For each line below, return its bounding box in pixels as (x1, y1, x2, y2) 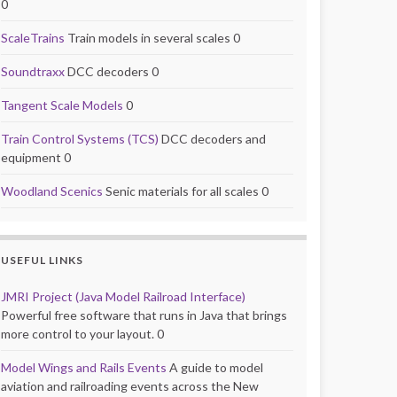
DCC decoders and (159, 130, 266, 146)
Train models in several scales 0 (65, 29, 240, 45)
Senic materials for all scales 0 (103, 183, 269, 198)
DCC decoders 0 (65, 63, 159, 79)
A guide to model (167, 359, 263, 375)
